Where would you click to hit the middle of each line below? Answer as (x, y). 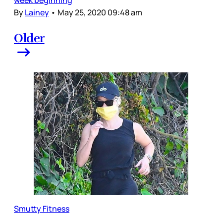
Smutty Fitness (42, 209)
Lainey (37, 12)
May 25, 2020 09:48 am (100, 12)
